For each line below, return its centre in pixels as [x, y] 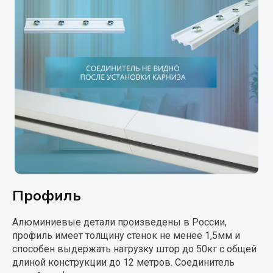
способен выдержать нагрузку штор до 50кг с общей [134, 249]
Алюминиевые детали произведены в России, [119, 222]
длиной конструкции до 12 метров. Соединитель [123, 263]
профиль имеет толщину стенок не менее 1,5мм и [126, 236]
